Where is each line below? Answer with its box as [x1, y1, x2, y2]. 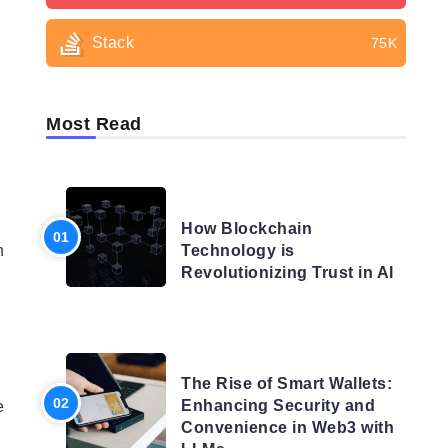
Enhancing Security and [181, 397, 375, 414]
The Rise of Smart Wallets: [181, 375, 392, 392]
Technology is [181, 242, 295, 259]
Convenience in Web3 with [181, 419, 394, 436]
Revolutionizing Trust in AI [181, 264, 394, 281]
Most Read [46, 114, 142, 134]
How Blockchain [181, 220, 312, 237]
